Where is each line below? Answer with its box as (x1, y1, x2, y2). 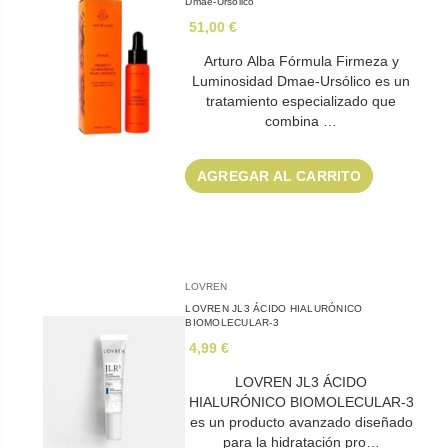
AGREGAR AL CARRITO (197, 168, 362, 185)
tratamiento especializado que (206, 93, 397, 110)
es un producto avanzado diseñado (189, 414, 413, 431)
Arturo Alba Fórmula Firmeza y (203, 53, 399, 70)
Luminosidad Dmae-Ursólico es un (192, 73, 411, 90)
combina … (265, 113, 338, 130)
